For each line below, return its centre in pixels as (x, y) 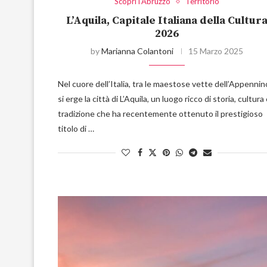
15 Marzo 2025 (215, 51)
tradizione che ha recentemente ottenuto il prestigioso (160, 114)
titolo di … (76, 129)
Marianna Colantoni (137, 51)
